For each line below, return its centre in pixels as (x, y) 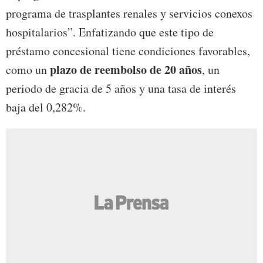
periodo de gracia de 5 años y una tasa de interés (121, 88)
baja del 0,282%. (46, 107)
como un (28, 69)
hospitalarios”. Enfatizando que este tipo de (110, 32)
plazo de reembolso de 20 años (126, 69)
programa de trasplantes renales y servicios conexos (129, 13)
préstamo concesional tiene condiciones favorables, (128, 50)
